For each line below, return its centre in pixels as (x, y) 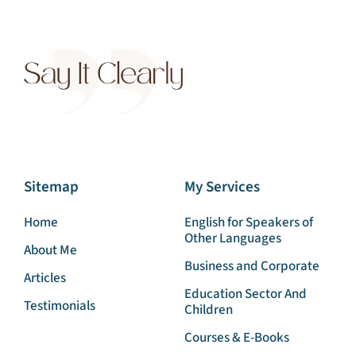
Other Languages (232, 277)
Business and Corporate (252, 305)
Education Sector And (245, 333)
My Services (222, 226)
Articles (44, 317)
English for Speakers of (248, 261)
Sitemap (51, 226)
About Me (50, 289)
